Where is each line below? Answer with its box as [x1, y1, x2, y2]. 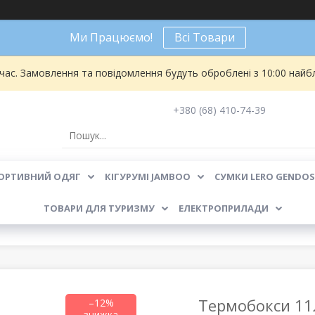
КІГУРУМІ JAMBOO [104, 170, 191, 183]
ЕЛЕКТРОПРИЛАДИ [179, 202, 269, 214]
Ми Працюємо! [69, 30, 153, 45]
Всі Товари [174, 30, 235, 45]
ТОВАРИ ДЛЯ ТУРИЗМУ [44, 202, 155, 214]
